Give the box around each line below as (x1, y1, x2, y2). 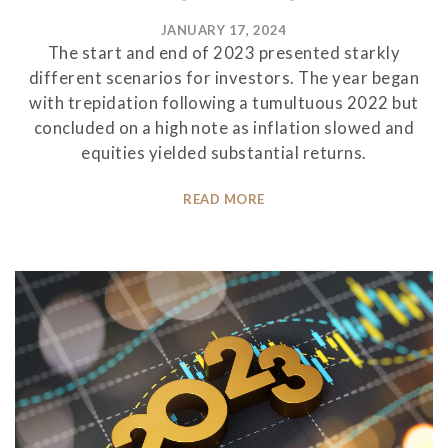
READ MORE (183, 191, 265, 208)
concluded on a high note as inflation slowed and (33, 117, 415, 138)
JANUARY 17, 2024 (161, 21, 287, 38)
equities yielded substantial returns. (81, 142, 367, 163)
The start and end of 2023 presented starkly (47, 42, 401, 63)
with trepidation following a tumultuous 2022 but (29, 92, 419, 113)
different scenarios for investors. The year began (28, 67, 420, 88)
